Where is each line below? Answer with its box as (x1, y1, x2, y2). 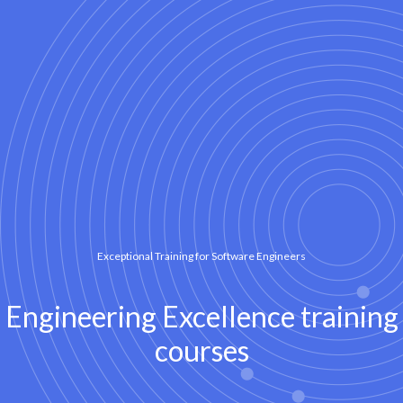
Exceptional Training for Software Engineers (97, 248, 306, 263)
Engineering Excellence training (4, 299, 399, 334)
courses (154, 333, 249, 368)
